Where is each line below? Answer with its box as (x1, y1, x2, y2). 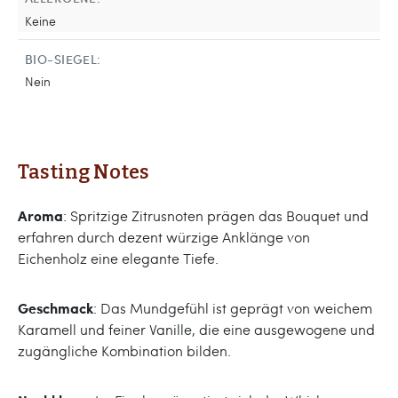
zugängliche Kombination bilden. (18, 340, 231, 360)
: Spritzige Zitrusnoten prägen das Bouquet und (63, 205, 369, 225)
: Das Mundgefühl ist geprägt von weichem (93, 298, 372, 317)
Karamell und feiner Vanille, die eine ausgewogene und (18, 319, 375, 338)
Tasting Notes (18, 160, 149, 184)
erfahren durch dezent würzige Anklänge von (18, 227, 310, 246)
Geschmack (18, 297, 93, 318)
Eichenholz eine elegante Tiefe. (18, 248, 219, 267)
